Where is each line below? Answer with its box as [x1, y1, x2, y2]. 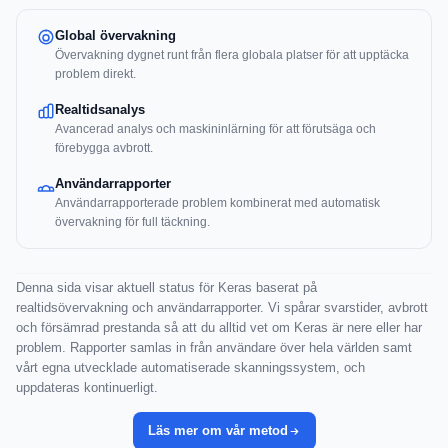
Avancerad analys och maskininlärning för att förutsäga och [55, 122, 376, 137]
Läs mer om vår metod [147, 423, 288, 439]
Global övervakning [55, 28, 176, 44]
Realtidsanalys [55, 102, 145, 118]
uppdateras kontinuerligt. [16, 380, 158, 396]
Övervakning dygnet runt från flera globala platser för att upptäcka [55, 48, 409, 63]
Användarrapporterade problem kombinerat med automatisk [55, 196, 380, 211]
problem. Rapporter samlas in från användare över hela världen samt [16, 340, 412, 356]
